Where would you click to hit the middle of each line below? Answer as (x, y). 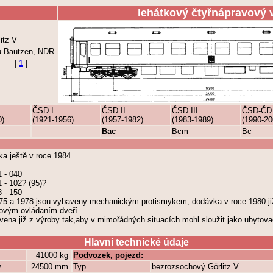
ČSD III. (186, 111)
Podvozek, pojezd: (108, 255)
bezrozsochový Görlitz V (195, 267)
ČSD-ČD (257, 111)
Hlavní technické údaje (136, 242)
